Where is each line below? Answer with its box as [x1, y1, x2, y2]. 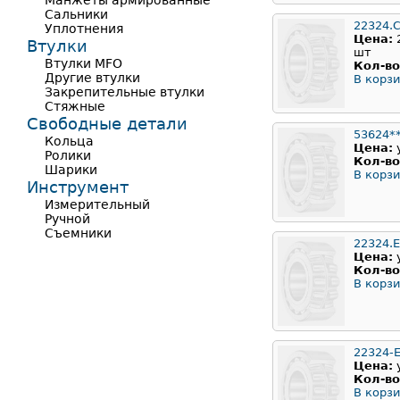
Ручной [45, 212, 90, 226]
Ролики [45, 148, 91, 162]
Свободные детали [27, 114, 187, 133]
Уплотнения [45, 21, 123, 36]
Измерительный [45, 197, 150, 212]
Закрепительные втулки [45, 85, 204, 99]
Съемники [45, 226, 112, 240]
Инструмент [27, 178, 129, 196]
